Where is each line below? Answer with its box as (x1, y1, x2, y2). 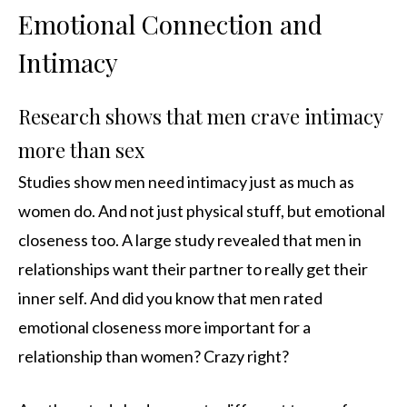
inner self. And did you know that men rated (18, 288, 323, 309)
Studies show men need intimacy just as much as (18, 172, 354, 193)
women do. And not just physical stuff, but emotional (18, 201, 385, 222)
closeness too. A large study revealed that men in (18, 230, 362, 251)
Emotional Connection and (18, 7, 323, 42)
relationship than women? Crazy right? (18, 346, 289, 367)
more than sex (18, 136, 144, 164)
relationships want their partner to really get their (18, 259, 368, 280)
